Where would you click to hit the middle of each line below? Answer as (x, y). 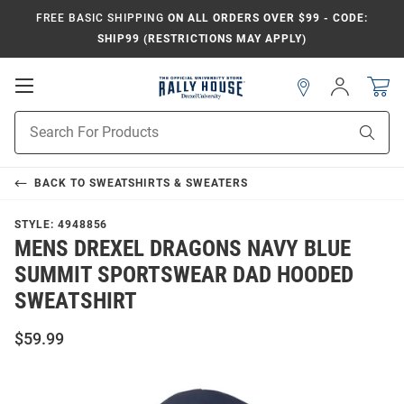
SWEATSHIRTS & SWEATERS (168, 184)
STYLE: (36, 225)
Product (37, 120)
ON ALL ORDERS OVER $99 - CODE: (266, 18)
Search (34, 139)
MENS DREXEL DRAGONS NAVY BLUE (183, 249)
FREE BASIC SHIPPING (100, 18)
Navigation (73, 120)
